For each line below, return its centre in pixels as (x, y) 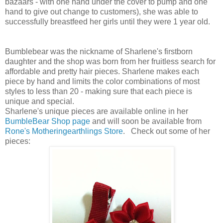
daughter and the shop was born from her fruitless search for (110, 61)
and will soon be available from (146, 121)
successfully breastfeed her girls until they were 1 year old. (108, 21)
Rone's (17, 131)
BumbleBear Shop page (48, 121)
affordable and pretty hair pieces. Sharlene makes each (102, 71)
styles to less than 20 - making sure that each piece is (99, 91)
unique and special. (42, 101)
